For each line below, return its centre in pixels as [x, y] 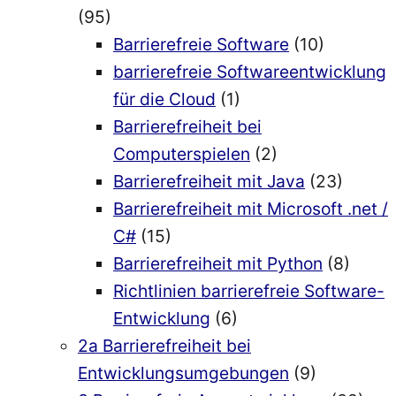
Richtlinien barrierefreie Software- [249, 291]
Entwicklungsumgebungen [183, 373]
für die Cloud [164, 99]
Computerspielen [182, 154]
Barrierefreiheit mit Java [209, 182]
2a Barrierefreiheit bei [164, 346]
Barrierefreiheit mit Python [218, 264]
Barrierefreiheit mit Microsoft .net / [251, 209]
